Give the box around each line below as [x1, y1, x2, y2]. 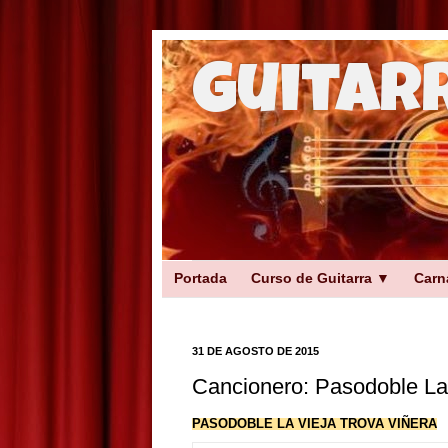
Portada [174, 270, 227, 286]
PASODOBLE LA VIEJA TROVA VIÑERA [192, 415, 437, 431]
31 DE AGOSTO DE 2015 [192, 345, 319, 357]
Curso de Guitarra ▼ [251, 270, 390, 286]
